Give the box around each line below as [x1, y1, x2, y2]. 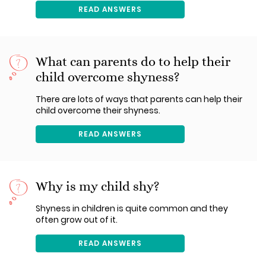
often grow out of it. [36, 214, 118, 226]
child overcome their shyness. [36, 104, 160, 116]
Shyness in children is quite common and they [36, 202, 228, 214]
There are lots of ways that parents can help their [36, 93, 242, 105]
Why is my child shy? [36, 179, 160, 194]
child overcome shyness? [36, 69, 180, 84]
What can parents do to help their [36, 54, 230, 69]
